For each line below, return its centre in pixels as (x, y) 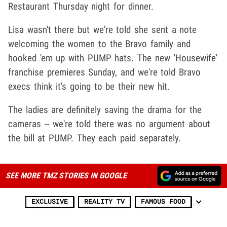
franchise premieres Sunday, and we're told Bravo (105, 72)
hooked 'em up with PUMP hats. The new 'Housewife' (113, 58)
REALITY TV (104, 202)
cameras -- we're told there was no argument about (109, 124)
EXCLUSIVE (50, 202)
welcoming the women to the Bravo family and (99, 44)
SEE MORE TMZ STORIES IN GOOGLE (66, 175)
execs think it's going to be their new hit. (89, 86)
